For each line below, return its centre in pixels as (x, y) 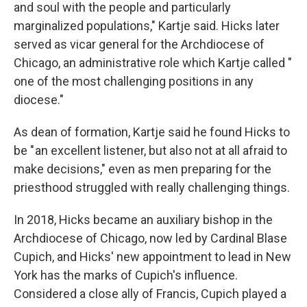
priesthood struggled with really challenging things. (152, 187)
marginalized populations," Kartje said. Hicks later (147, 26)
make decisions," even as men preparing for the (143, 169)
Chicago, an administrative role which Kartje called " (153, 63)
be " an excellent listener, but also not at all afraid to (150, 150)
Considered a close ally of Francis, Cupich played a (150, 294)
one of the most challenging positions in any (134, 81)
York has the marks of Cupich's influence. (126, 275)
